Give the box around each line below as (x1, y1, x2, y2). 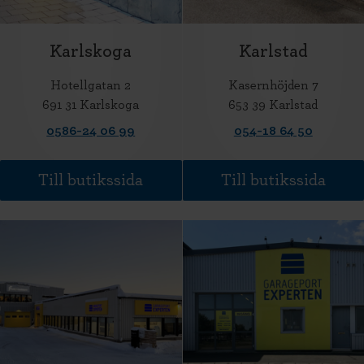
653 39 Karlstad (228, 97, 318, 111)
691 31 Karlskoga (42, 97, 140, 111)
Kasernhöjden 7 (227, 78, 318, 92)
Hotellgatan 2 (50, 78, 132, 92)
